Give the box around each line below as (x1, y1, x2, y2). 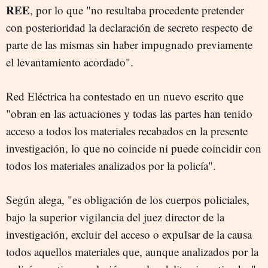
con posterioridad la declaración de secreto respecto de (6, 19, 252, 35)
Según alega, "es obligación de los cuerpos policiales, (6, 191, 249, 207)
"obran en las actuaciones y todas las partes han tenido (6, 105, 252, 121)
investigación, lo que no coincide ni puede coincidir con (6, 140, 261, 156)
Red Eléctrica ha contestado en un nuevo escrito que (6, 88, 243, 103)
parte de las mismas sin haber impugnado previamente (6, 36, 252, 52)
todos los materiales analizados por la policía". (6, 157, 216, 173)
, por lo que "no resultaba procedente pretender (30, 2, 244, 17)
